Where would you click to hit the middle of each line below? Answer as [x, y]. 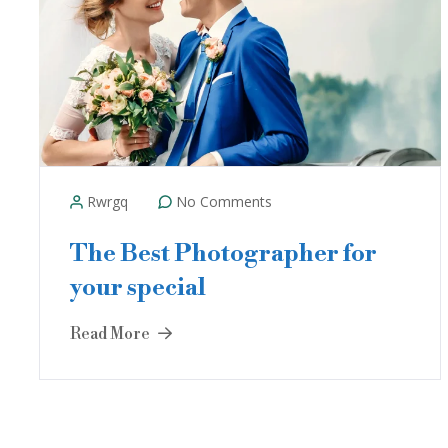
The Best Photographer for [223, 254]
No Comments [222, 201]
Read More [111, 334]
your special [138, 288]
